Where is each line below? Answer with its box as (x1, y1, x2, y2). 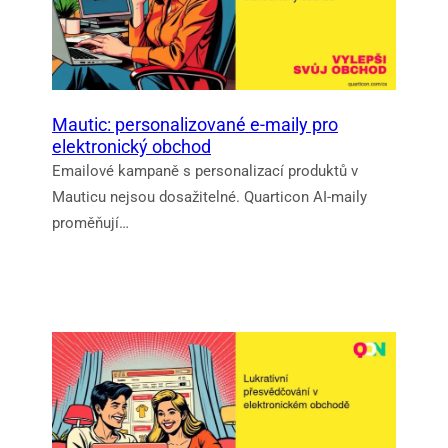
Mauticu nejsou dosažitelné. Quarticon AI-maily (52, 187, 367, 206)
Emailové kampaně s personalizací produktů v (52, 161, 358, 180)
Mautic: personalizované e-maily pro (52, 113, 338, 135)
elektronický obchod (52, 135, 211, 157)
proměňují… (52, 213, 129, 232)
